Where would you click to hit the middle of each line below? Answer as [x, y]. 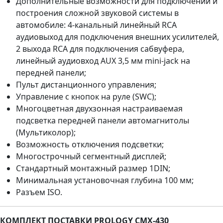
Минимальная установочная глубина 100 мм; [105, 180]
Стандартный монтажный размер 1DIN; [93, 168]
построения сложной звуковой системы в [97, 13]
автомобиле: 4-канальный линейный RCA [96, 25]
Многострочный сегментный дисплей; [91, 156]
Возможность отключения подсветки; [90, 144]
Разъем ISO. [39, 192]
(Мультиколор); [46, 132]
